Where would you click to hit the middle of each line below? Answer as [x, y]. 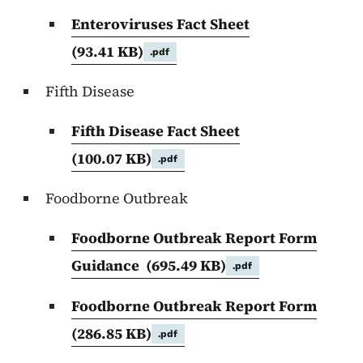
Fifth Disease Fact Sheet [156, 131]
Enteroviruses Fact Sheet [160, 24]
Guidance [109, 266]
